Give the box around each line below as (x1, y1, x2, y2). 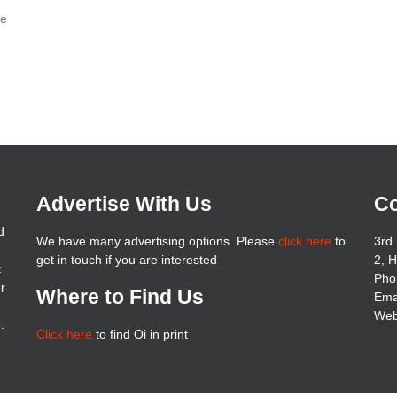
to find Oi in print (91, 326, 188, 341)
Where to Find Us (35, 284, 204, 308)
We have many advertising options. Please (35, 233, 278, 248)
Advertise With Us (35, 191, 212, 215)
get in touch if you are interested (35, 252, 217, 267)
